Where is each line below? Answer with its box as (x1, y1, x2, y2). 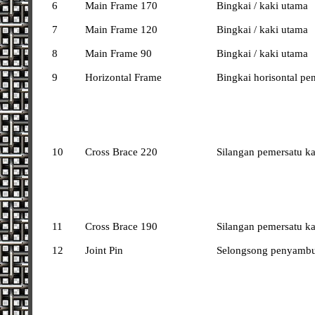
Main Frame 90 (85, 48, 153, 59)
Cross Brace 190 (85, 221, 158, 232)
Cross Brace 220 (85, 146, 158, 157)
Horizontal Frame (85, 72, 162, 83)
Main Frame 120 (85, 24, 158, 35)
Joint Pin (85, 245, 124, 256)
